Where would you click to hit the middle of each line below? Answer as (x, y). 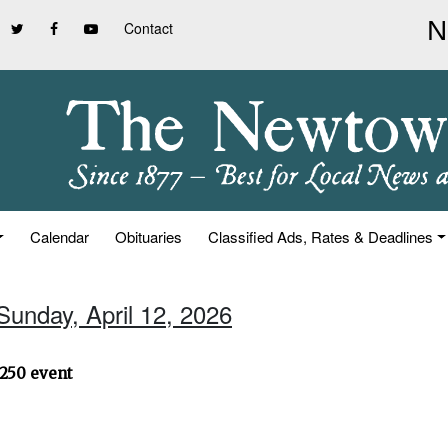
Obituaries (149, 236)
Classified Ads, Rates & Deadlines (321, 236)
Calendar (60, 236)
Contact (148, 28)
